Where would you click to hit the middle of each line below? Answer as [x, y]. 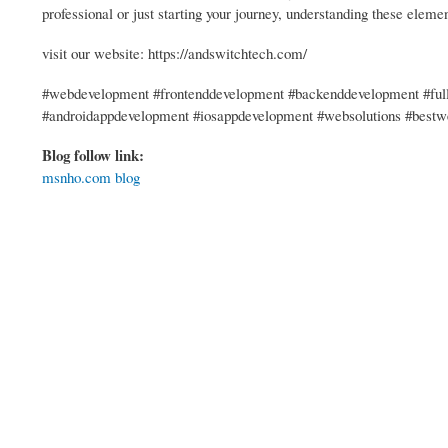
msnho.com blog [91, 177]
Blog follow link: [95, 155]
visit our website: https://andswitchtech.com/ [174, 53]
